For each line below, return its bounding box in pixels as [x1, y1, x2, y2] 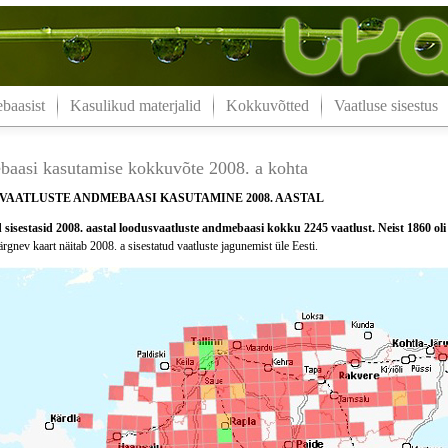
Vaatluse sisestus [333, 97, 438, 114]
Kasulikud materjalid [69, 97, 201, 114]
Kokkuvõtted [225, 97, 309, 114]
